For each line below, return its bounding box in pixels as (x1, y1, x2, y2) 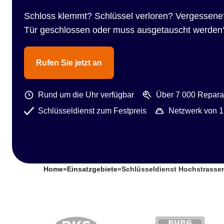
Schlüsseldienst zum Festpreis (38, 106, 146, 115)
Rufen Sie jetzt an (36, 58, 102, 67)
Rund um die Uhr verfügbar (38, 90, 134, 99)
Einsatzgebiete (67, 165, 117, 173)
